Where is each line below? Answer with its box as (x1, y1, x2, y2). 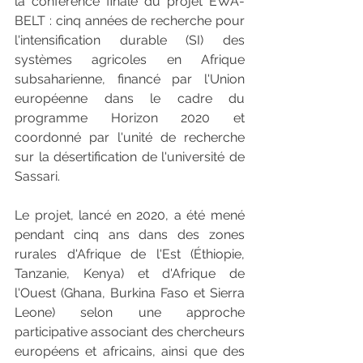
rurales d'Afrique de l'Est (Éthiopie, (15, 246, 245, 263)
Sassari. (15, 169, 60, 185)
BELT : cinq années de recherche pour (15, 13, 245, 29)
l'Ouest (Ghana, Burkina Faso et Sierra (15, 285, 245, 301)
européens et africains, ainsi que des (15, 344, 245, 360)
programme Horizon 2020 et (15, 110, 245, 126)
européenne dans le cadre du (15, 91, 245, 107)
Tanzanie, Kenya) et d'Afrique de (15, 266, 245, 282)
